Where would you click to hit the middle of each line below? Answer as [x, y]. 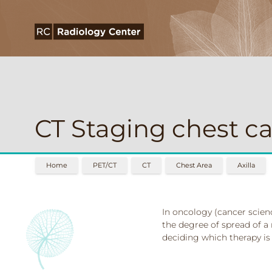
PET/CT [105, 165]
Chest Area [194, 165]
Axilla [246, 165]
